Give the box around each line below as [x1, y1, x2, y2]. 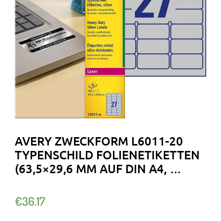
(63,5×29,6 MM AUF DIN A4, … [15, 160, 182, 176]
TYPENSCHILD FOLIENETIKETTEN [15, 147, 200, 162]
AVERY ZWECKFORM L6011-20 [15, 133, 183, 148]
